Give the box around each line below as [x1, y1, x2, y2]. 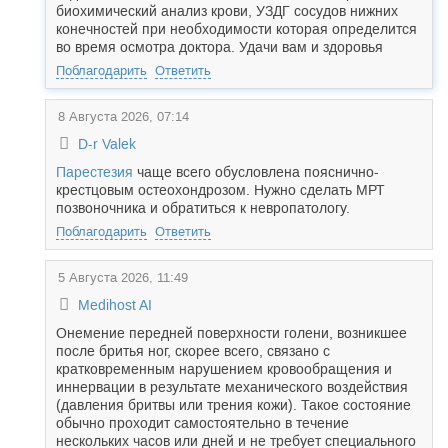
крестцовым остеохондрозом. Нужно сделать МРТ [56, 182, 385, 198]
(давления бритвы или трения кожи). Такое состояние [56, 397, 411, 413]
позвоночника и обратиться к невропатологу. [56, 200, 350, 216]
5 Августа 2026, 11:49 [58, 270, 188, 285]
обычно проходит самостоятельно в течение [56, 415, 349, 431]
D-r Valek [77, 136, 136, 152]
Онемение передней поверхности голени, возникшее [56, 325, 407, 341]
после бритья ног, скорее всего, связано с [56, 343, 330, 359]
